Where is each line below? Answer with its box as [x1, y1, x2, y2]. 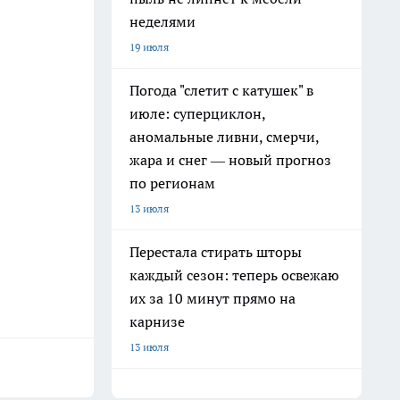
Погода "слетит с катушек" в [129, 81, 313, 99]
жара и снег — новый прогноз [129, 151, 331, 169]
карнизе [129, 312, 185, 330]
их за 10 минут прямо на [129, 289, 296, 307]
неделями [129, 12, 196, 30]
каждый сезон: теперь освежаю [129, 266, 339, 284]
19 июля [129, 40, 169, 54]
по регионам [129, 174, 215, 192]
